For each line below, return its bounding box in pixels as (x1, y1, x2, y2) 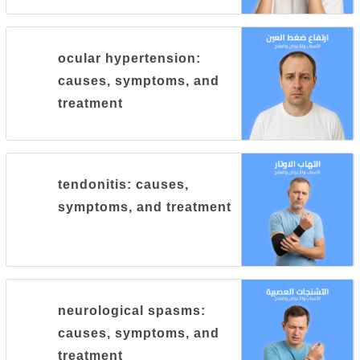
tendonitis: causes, (58, 178, 190, 191)
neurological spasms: (58, 304, 207, 317)
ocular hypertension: (58, 51, 202, 65)
